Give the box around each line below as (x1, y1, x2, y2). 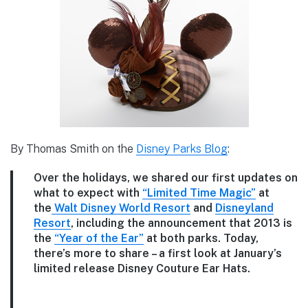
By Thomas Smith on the (10, 142, 136, 155)
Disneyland (215, 201, 274, 214)
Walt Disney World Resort (52, 201, 190, 214)
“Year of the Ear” (54, 231, 144, 245)
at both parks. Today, (144, 231, 258, 245)
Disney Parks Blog (136, 142, 228, 155)
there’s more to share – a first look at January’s (34, 246, 282, 260)
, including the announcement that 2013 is (71, 216, 292, 230)
